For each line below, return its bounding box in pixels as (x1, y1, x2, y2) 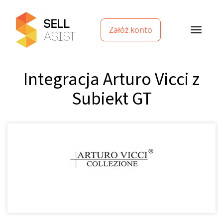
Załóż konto (109, 24, 152, 35)
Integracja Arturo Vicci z (23, 67, 200, 92)
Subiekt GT (71, 86, 152, 111)
